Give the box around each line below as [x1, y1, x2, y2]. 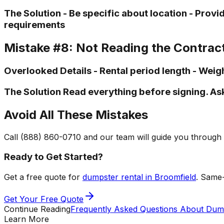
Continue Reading [4, 204, 70, 214]
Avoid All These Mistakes [4, 107, 148, 122]
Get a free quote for [4, 172, 82, 182]
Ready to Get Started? [4, 151, 103, 163]
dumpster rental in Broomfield [82, 172, 196, 182]
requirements [4, 19, 65, 31]
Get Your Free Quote [4, 194, 83, 204]
